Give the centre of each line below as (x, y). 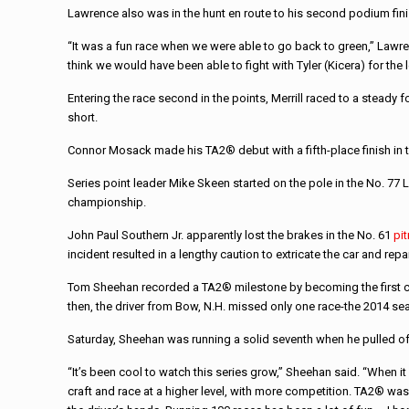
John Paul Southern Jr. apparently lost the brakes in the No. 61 (231, 235)
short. (83, 117)
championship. (107, 202)
